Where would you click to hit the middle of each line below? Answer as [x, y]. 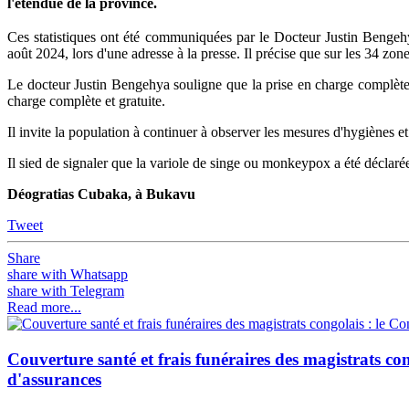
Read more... [44, 307]
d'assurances [54, 379]
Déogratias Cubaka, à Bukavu [101, 194]
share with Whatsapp [68, 274]
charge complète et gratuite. [86, 100]
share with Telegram [66, 290]
